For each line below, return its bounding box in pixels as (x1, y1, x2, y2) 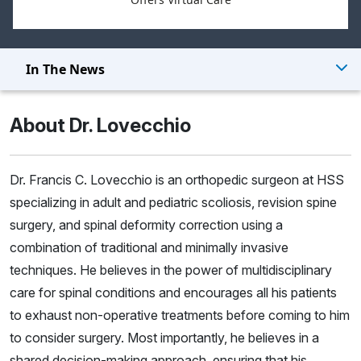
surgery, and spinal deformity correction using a (10, 216, 283, 233)
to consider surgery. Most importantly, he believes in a (10, 329, 319, 346)
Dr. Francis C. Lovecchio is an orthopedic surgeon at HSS (10, 171, 344, 188)
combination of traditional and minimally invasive (10, 239, 288, 255)
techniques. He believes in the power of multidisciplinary (10, 261, 332, 278)
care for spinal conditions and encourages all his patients (10, 284, 337, 301)
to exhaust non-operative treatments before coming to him (10, 306, 350, 323)
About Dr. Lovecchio (10, 113, 191, 137)
